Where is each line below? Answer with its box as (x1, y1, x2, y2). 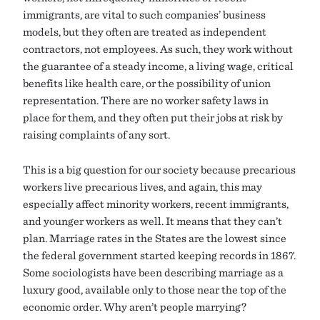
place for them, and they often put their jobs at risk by (23, 111, 283, 124)
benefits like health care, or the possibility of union (23, 76, 271, 90)
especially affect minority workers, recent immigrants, (23, 197, 289, 211)
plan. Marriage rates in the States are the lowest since (23, 231, 286, 245)
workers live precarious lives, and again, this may (23, 180, 262, 194)
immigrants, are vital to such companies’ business (23, 8, 266, 21)
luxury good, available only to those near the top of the (23, 283, 286, 296)
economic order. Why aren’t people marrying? (23, 300, 246, 314)
